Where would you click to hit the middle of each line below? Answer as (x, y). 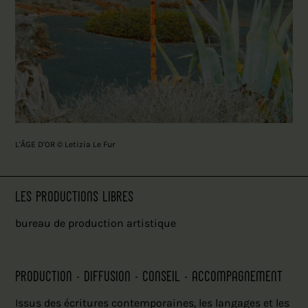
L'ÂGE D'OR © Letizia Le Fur (65, 144)
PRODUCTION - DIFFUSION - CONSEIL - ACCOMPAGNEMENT (149, 277)
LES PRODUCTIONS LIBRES (75, 197)
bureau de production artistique (96, 223)
